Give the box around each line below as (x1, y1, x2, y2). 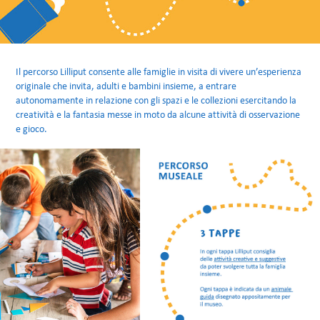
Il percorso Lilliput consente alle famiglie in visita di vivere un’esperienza (16, 65, 302, 79)
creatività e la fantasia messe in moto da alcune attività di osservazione (16, 108, 301, 121)
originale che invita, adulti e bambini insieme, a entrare (16, 79, 237, 93)
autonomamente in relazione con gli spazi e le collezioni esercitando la (16, 94, 297, 107)
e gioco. (16, 122, 48, 136)
